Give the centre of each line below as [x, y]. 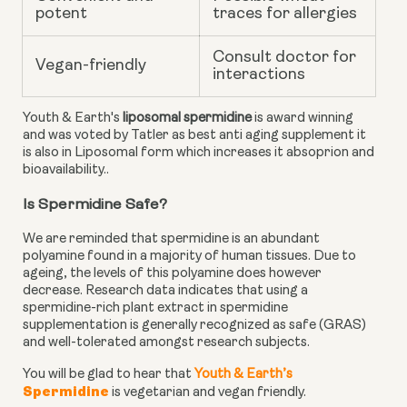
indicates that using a [242, 291]
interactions [259, 74]
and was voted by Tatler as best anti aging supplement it [194, 135]
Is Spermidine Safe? [95, 204]
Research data [130, 291]
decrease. [54, 291]
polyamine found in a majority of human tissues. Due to [189, 256]
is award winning [303, 118]
